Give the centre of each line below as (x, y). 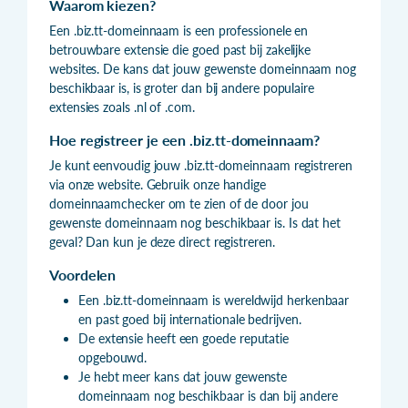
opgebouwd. (113, 357)
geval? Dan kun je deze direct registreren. (162, 241)
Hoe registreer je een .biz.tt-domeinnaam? (184, 139)
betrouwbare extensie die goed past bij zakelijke (180, 49)
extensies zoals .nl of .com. (122, 107)
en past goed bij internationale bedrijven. (190, 319)
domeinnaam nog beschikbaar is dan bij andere (208, 395)
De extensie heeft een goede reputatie (184, 338)
